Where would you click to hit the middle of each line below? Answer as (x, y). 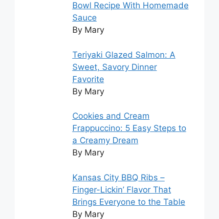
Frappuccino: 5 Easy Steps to (129, 128)
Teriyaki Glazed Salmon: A (124, 55)
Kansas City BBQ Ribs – (118, 177)
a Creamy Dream (105, 141)
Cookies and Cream (111, 116)
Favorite (88, 79)
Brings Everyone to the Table (129, 202)
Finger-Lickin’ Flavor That (121, 189)
